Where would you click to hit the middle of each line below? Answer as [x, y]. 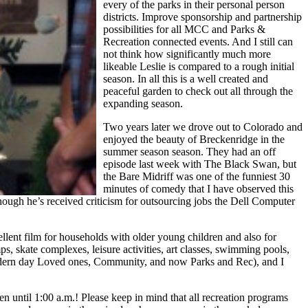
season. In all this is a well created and [186, 78]
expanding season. [143, 103]
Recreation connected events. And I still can [198, 41]
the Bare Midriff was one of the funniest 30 [197, 176]
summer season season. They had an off [189, 151]
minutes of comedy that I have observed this [198, 188]
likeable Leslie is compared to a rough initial [199, 66]
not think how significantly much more [187, 54]
